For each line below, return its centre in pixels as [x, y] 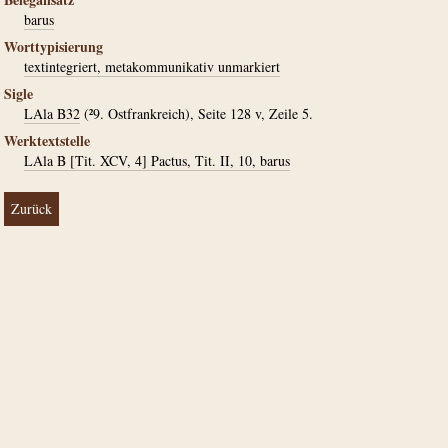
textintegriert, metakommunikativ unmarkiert [152, 66]
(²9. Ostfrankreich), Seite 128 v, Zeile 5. [196, 113]
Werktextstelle [47, 140]
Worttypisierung [53, 46]
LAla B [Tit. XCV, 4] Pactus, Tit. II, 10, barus [157, 160]
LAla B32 [52, 113]
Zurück [31, 208]
